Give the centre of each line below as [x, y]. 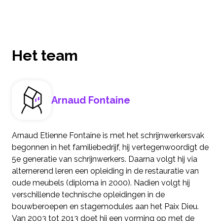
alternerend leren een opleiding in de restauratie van [105, 171]
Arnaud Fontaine [91, 100]
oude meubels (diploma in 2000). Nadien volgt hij [101, 183]
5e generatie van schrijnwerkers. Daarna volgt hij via [105, 159]
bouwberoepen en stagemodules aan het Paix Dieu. [105, 207]
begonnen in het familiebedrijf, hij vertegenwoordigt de [110, 147]
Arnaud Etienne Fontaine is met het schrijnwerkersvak [108, 136]
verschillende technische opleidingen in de [88, 195]
